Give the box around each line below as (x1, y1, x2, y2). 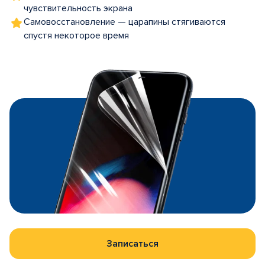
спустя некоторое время (24, 30, 129, 41)
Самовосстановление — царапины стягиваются (24, 16, 225, 28)
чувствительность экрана (24, 2, 132, 14)
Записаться (106, 238, 159, 250)
